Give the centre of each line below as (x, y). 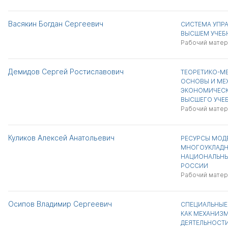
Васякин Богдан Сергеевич (56, 24)
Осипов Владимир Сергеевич (60, 204)
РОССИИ (194, 166)
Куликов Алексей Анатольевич (61, 138)
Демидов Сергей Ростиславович (66, 72)
